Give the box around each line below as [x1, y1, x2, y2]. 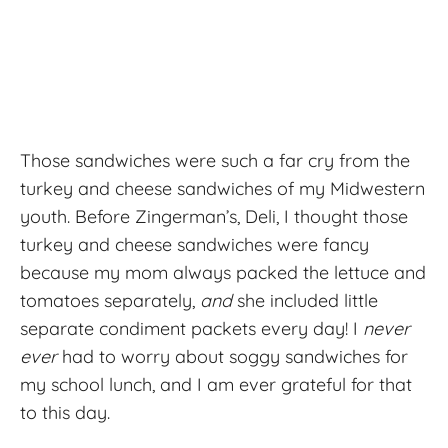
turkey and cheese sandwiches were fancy [20, 232, 369, 256]
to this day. [20, 400, 110, 424]
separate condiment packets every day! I [20, 316, 363, 340]
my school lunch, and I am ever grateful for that [20, 372, 412, 396]
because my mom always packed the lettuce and [20, 260, 426, 284]
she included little [232, 288, 378, 312]
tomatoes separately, [20, 288, 200, 312]
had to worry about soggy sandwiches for [57, 344, 408, 368]
